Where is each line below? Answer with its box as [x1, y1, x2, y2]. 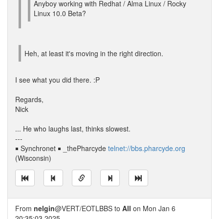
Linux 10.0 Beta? [34, 8, 86, 18]
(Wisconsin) [15, 153, 51, 163]
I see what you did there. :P [15, 75, 100, 85]
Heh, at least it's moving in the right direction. [24, 48, 163, 58]
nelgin [34, 203, 55, 213]
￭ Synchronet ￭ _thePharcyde [15, 143, 108, 153]
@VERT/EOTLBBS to [55, 203, 122, 213]
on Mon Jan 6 [131, 203, 175, 213]
